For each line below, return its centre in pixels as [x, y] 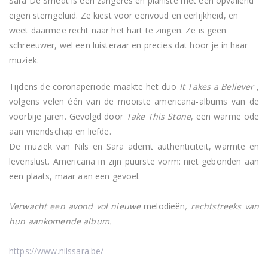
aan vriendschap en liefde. [60, 131]
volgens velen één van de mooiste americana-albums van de [134, 101]
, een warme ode [225, 116]
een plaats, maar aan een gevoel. [75, 176]
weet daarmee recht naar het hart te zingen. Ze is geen [118, 31]
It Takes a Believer [217, 86]
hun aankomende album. [60, 221]
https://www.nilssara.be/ [57, 251]
